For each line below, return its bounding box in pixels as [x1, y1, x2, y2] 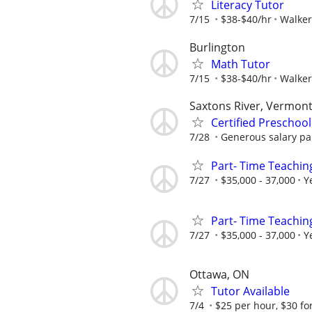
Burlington [189, 39, 245, 55]
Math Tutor [211, 56, 270, 72]
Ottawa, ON [189, 267, 249, 283]
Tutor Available [211, 283, 290, 299]
